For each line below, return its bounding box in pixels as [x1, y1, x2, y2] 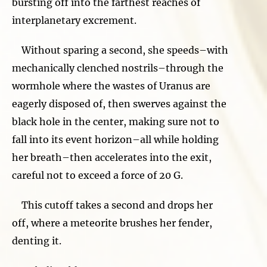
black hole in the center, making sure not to [12, 115, 219, 128]
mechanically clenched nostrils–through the [12, 61, 223, 74]
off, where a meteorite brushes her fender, [12, 216, 212, 229]
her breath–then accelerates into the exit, [12, 151, 212, 163]
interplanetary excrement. [12, 14, 136, 26]
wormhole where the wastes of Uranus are [12, 79, 210, 92]
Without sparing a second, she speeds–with [12, 44, 228, 56]
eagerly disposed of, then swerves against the [12, 97, 226, 110]
